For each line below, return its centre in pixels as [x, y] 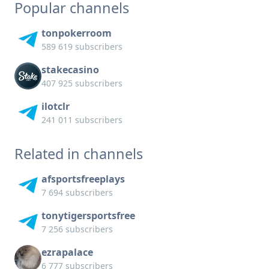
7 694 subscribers [77, 193]
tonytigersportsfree [88, 216]
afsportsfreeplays [83, 179]
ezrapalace [67, 252]
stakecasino [70, 70]
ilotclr [56, 107]
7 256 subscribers [77, 229]
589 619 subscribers [82, 47]
